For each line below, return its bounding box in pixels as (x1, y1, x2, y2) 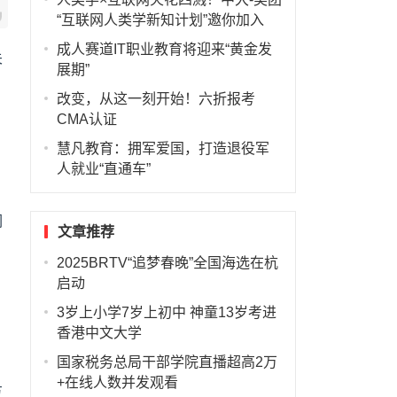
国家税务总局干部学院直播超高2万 (56, 354, 277, 370)
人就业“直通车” (56, 161, 151, 176)
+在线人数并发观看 (56, 375, 178, 390)
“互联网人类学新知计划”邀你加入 (56, 12, 264, 27)
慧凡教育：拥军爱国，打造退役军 (56, 141, 269, 156)
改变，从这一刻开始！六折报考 (56, 91, 255, 106)
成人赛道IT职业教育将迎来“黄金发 (56, 42, 272, 57)
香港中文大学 (56, 325, 142, 340)
